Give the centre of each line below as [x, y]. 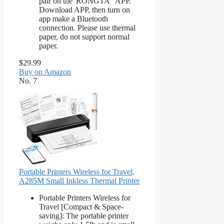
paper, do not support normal [84, 36]
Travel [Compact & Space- [81, 206]
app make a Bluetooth [73, 18]
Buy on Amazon [45, 71]
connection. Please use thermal [87, 27]
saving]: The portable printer [84, 215]
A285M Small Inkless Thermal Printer [79, 180]
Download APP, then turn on [84, 9]
